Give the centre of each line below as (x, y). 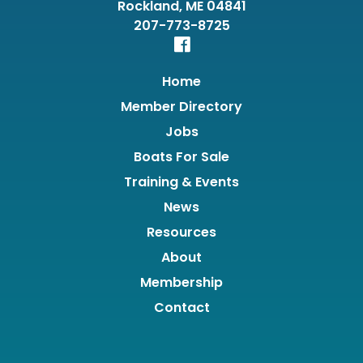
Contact (181, 308)
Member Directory (181, 107)
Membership (181, 283)
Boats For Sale (181, 157)
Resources (181, 233)
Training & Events (181, 182)
